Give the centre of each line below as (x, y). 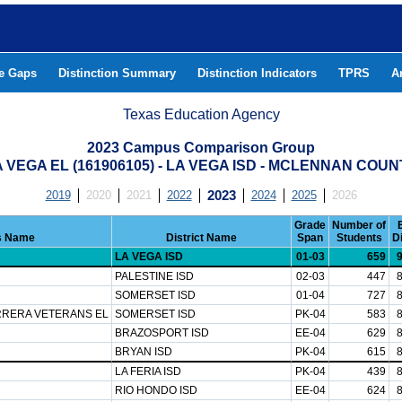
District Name (201, 238)
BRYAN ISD (144, 352)
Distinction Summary (117, 73)
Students (359, 238)
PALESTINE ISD (154, 276)
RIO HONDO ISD (156, 390)
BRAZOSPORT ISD (162, 333)
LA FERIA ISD (148, 371)
